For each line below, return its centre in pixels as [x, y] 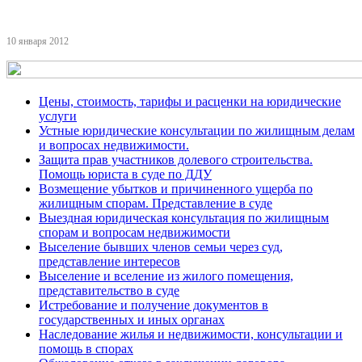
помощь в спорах [86, 349]
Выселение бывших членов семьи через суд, [161, 247]
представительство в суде [109, 290]
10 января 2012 [38, 41]
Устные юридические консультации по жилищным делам [197, 130]
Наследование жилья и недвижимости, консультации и [191, 334]
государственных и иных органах [132, 320]
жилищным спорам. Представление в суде [156, 203]
